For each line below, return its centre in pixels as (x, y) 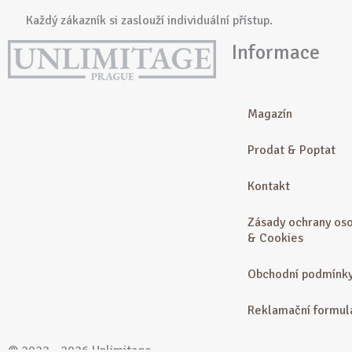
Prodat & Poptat (291, 150)
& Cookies (275, 238)
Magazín (270, 114)
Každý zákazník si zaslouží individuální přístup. (149, 21)
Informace (276, 53)
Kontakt (269, 187)
